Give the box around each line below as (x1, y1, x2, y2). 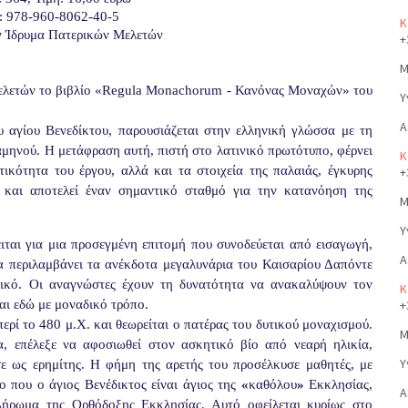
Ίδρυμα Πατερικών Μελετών (5, 27, 163, 42)
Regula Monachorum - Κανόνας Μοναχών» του (102, 83, 373, 97)
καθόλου (248, 377, 297, 392)
